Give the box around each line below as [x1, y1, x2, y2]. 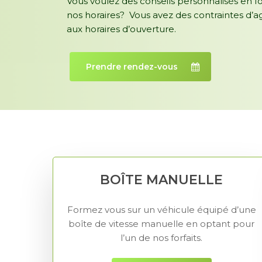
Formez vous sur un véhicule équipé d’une [67, 204, 256, 215]
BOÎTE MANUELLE [100, 172, 223, 188]
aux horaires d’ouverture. [66, 23, 176, 35]
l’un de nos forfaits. [120, 232, 203, 243]
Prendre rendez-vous [85, 61, 178, 73]
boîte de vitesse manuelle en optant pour [68, 218, 255, 229]
